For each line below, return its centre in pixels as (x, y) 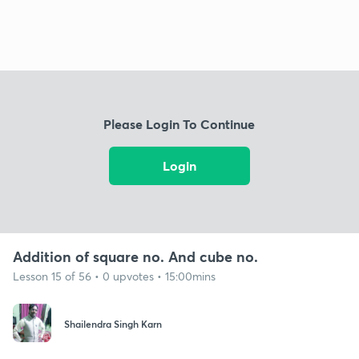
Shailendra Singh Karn (113, 324)
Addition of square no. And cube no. (135, 256)
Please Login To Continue (179, 124)
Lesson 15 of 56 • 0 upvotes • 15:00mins (114, 276)
